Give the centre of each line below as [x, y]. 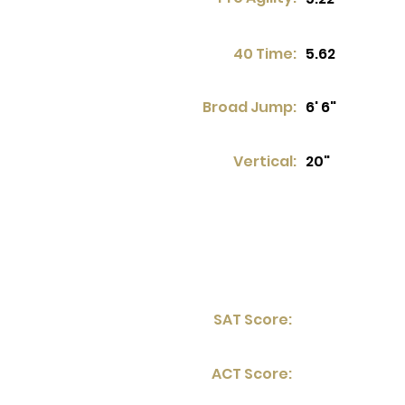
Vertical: [265, 161]
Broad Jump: [250, 107]
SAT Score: [253, 320]
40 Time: [265, 54]
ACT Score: [252, 374]
